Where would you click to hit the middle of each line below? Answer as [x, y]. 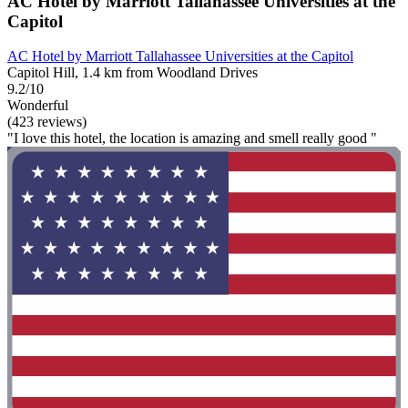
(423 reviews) [47, 122]
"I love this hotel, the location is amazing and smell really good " [192, 138]
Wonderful [38, 106]
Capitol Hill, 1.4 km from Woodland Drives [133, 73]
